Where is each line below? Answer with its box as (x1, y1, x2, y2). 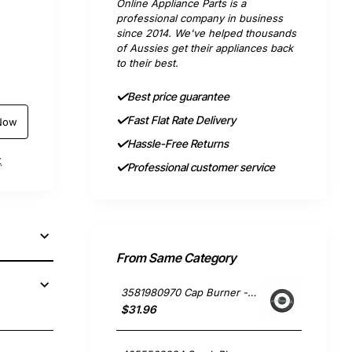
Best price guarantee (127, 90, 229, 103)
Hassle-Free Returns (127, 137, 229, 150)
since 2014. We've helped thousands (116, 27, 296, 39)
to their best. (116, 57, 178, 69)
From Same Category (116, 250, 236, 266)
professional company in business (116, 12, 283, 24)
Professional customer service (127, 160, 275, 174)
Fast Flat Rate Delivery (127, 113, 236, 126)
